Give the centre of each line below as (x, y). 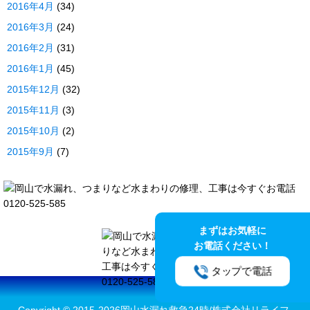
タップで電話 (241, 271)
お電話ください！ (232, 246)
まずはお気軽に (232, 230)
